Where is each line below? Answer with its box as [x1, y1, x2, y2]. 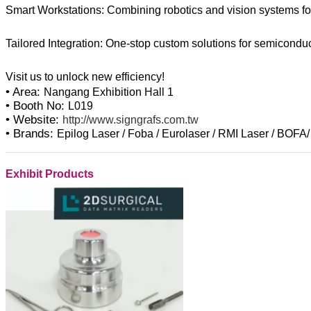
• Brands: [6, 127, 57, 141]
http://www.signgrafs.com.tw [62, 114, 199, 126]
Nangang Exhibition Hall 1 [44, 86, 174, 99]
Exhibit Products [6, 168, 94, 180]
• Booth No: [6, 99, 68, 113]
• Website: [6, 113, 62, 127]
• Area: [6, 85, 44, 99]
